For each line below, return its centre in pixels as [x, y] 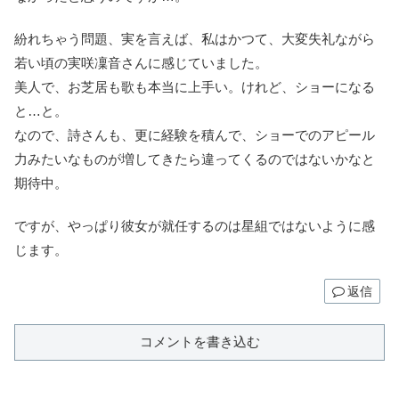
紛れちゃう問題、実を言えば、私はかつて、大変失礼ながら [195, 38]
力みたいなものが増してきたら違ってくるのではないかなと [195, 159]
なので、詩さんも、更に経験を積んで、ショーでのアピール [195, 134]
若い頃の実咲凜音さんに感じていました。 [141, 62]
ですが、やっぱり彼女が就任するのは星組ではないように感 [195, 225]
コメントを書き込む [199, 341]
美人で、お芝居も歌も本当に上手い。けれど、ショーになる [195, 86]
